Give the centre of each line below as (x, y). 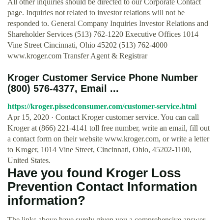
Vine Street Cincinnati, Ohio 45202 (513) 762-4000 (87, 45)
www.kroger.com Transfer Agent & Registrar (77, 56)
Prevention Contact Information (102, 187)
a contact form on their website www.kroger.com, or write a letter (108, 139)
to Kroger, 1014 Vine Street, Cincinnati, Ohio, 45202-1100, (99, 150)
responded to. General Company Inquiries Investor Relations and (108, 23)
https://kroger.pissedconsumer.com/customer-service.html (102, 106)
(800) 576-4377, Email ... (63, 88)
